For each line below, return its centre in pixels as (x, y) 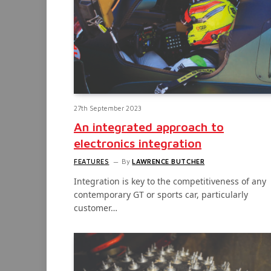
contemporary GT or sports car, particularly (161, 195)
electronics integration (138, 143)
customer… (96, 208)
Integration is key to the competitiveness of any (170, 181)
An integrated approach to (149, 127)
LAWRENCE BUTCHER (168, 162)
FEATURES (92, 162)
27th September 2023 (108, 108)
